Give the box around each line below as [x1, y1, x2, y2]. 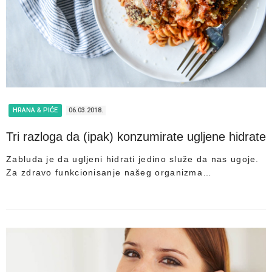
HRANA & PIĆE [13, 106, 58, 115]
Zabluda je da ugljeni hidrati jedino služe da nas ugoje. [6, 154, 259, 165]
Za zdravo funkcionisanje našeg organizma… [6, 168, 212, 178]
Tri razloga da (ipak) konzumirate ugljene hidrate [6, 130, 266, 144]
